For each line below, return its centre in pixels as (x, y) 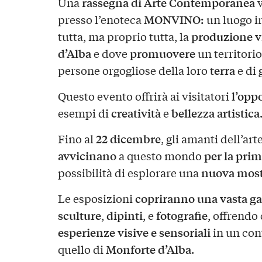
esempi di (84, 113)
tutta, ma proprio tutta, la (123, 37)
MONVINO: (174, 20)
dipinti (124, 216)
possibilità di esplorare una (129, 173)
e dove (110, 54)
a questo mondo (160, 156)
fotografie (182, 216)
